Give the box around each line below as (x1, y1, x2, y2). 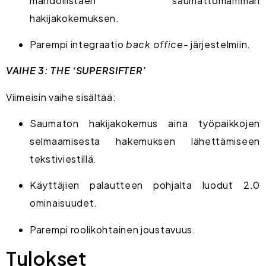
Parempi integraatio (30, 37, 126, 50)
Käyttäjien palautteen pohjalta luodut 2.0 (30, 179, 260, 192)
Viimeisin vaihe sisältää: (6, 90, 116, 103)
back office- (126, 37, 189, 50)
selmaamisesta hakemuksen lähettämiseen (30, 135, 260, 148)
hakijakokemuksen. (30, 11, 119, 24)
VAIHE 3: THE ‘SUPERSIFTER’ (6, 64, 147, 77)
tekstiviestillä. (30, 153, 97, 166)
